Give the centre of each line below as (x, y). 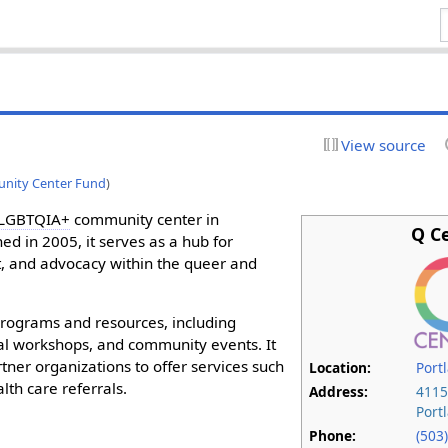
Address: (339, 391)
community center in (145, 218)
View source (383, 144)
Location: (340, 367)
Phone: (333, 435)
